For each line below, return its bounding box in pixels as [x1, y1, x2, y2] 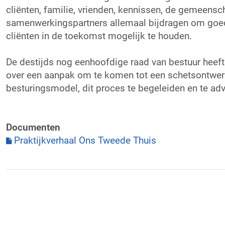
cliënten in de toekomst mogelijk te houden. [6, 29, 192, 42]
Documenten [6, 121, 60, 133]
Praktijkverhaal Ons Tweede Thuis [14, 134, 157, 146]
